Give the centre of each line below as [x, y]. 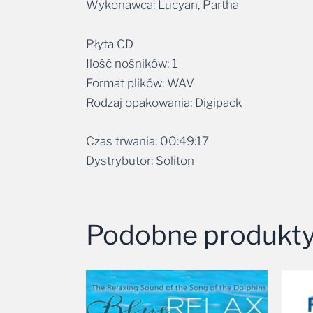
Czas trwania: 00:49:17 [147, 118]
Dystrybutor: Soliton [140, 137]
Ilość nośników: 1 [132, 40]
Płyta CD [110, 21]
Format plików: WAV [140, 60]
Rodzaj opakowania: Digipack [164, 79]
